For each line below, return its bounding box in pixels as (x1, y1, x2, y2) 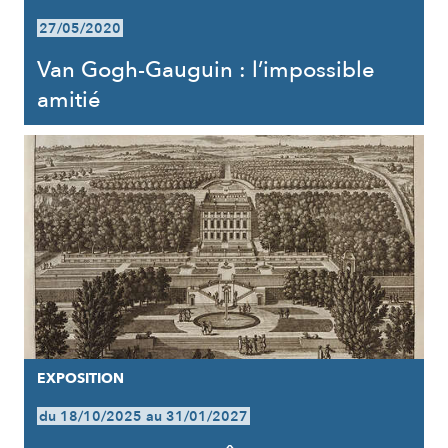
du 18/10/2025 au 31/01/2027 (38, 407, 248, 426)
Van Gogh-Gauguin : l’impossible (36, 55, 375, 85)
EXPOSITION (36, 369, 124, 388)
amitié (36, 85, 101, 115)
